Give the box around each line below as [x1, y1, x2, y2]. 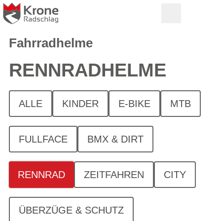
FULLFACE [19, 134, 68, 145]
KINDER [62, 98, 99, 109]
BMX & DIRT [87, 134, 144, 145]
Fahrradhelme [9, 36, 93, 50]
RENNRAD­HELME [9, 60, 166, 80]
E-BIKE [118, 98, 150, 109]
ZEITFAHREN [84, 169, 144, 180]
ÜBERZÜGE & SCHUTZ [19, 205, 124, 216]
